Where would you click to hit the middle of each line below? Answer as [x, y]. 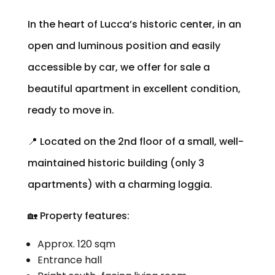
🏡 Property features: [78, 215]
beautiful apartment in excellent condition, [134, 88]
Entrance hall [69, 260]
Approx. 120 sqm [76, 244]
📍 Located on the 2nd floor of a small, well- [135, 141]
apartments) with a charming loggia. [120, 184]
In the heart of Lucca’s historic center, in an [134, 24]
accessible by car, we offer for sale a [118, 67]
